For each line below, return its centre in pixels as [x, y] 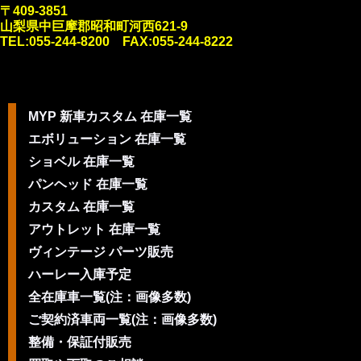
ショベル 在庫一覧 [81, 162]
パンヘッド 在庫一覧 [88, 184]
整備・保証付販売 [80, 342]
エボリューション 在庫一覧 [107, 139]
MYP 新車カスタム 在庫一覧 [110, 116]
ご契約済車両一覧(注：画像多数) [122, 320]
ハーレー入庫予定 [80, 274]
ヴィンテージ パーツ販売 [101, 252]
